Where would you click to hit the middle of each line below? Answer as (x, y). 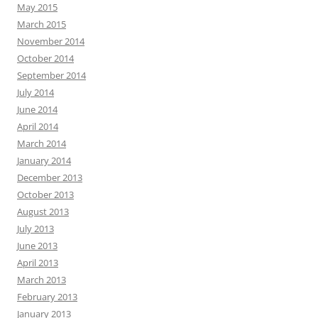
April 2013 (38, 262)
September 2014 (51, 75)
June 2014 (37, 109)
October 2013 (45, 194)
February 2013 (47, 296)
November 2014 (51, 41)
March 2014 (42, 143)
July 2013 (35, 228)
